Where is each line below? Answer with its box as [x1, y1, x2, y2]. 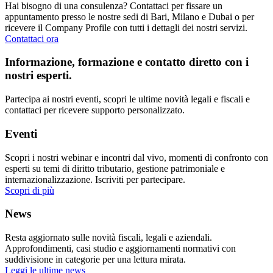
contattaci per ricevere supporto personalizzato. [5, 105, 185, 116]
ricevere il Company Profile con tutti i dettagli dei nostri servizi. [5, 22, 247, 33]
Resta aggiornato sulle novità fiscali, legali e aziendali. [5, 232, 212, 243]
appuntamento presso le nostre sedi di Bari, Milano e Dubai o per [5, 11, 254, 22]
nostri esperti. [5, 69, 72, 82]
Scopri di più [5, 185, 54, 196]
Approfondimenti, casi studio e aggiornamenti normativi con [5, 243, 236, 253]
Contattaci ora [5, 33, 58, 44]
